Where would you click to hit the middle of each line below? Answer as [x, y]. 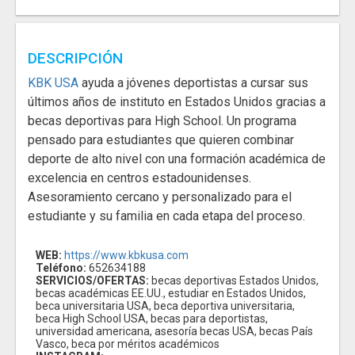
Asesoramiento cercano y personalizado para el [160, 197]
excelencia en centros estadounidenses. [139, 178]
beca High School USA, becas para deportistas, [152, 319]
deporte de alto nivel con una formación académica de [177, 159]
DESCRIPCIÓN [75, 59]
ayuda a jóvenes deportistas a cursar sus [193, 83]
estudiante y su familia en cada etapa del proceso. [166, 216]
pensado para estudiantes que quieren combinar [161, 140]
